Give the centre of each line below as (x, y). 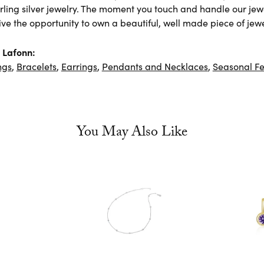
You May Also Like (132, 133)
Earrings (79, 66)
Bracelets (36, 66)
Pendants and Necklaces (155, 66)
